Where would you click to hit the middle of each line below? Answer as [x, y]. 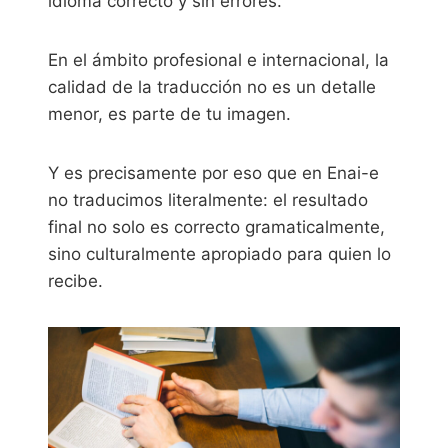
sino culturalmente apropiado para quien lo [219, 253]
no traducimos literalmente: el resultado [208, 199]
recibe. [75, 280]
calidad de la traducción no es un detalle [212, 86]
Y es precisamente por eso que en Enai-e [213, 172]
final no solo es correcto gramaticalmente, [216, 226]
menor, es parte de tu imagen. [169, 113]
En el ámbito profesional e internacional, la [218, 59]
